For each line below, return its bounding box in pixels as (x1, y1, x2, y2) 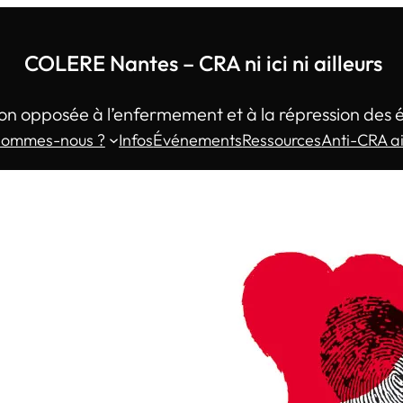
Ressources (242, 130, 322, 150)
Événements (153, 130, 243, 150)
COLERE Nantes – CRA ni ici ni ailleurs (23, 49, 382, 76)
